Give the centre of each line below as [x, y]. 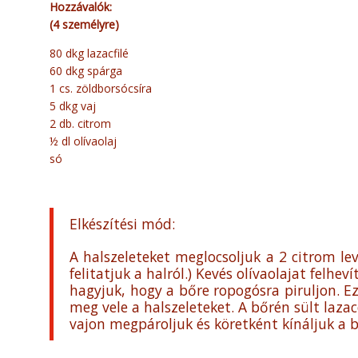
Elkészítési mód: [122, 224]
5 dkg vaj [73, 106]
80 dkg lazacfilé [89, 54]
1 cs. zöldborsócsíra [101, 89]
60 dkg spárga [86, 71]
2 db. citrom [80, 124]
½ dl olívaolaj [83, 141]
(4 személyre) [84, 25]
